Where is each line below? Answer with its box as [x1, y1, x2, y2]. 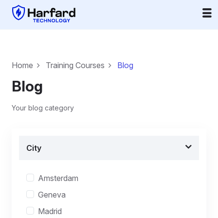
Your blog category [12, 104, 74, 112]
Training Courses [46, 60, 105, 70]
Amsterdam [38, 173, 78, 183]
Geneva [38, 190, 66, 200]
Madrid [38, 206, 62, 216]
